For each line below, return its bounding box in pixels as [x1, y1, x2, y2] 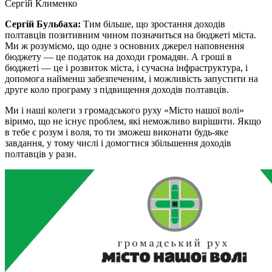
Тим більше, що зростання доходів [81, 18, 225, 29]
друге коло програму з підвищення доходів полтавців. [5, 84, 229, 95]
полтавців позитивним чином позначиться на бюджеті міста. [5, 29, 256, 40]
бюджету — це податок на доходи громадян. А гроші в [5, 51, 232, 62]
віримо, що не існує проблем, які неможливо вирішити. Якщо [5, 115, 261, 126]
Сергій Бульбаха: [5, 18, 81, 29]
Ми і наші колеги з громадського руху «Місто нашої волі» [5, 104, 244, 115]
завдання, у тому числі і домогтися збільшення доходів [5, 137, 231, 148]
